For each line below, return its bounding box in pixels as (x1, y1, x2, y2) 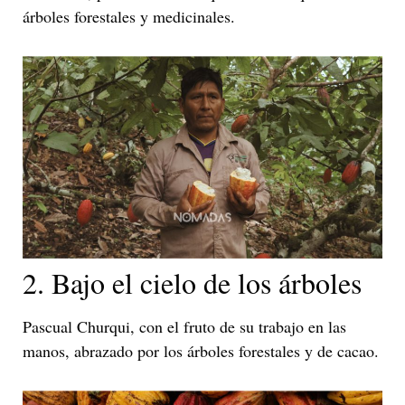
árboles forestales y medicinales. (23, 5, 235, 28)
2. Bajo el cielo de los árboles (23, 263, 362, 303)
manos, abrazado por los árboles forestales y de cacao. (23, 340, 379, 363)
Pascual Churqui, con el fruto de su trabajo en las (23, 316, 346, 338)
